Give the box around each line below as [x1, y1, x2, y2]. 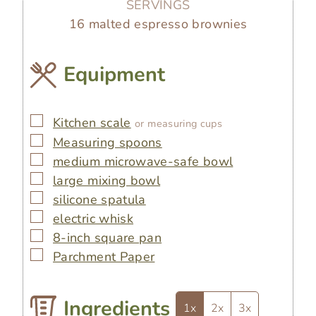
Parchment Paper [53, 248, 155, 266]
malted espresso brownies [88, 15, 248, 32]
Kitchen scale [53, 114, 131, 132]
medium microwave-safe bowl [53, 153, 233, 171]
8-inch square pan [53, 229, 162, 247]
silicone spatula [53, 191, 146, 209]
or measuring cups [135, 116, 223, 131]
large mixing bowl [53, 172, 161, 190]
